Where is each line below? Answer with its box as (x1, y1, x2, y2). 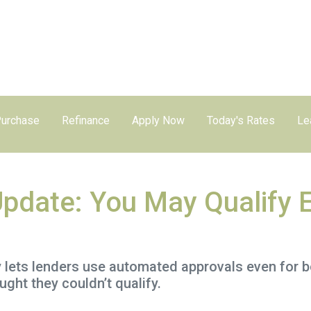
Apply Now (131, 114, 185, 127)
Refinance (61, 114, 110, 127)
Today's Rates (206, 114, 275, 127)
